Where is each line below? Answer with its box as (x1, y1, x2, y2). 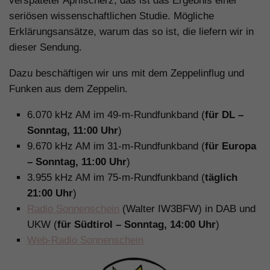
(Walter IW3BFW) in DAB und (119, 202, 256, 215)
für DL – (205, 108, 243, 121)
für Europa (205, 140, 256, 152)
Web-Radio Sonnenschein (27, 234, 143, 246)
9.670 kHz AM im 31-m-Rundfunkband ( (27, 140, 205, 152)
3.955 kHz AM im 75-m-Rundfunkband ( (27, 171, 205, 183)
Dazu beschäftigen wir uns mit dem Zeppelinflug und (9, 67, 244, 80)
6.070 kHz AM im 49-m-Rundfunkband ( (27, 108, 205, 121)
